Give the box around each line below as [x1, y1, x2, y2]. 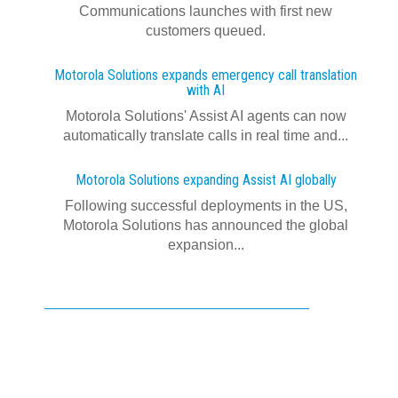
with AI [187, 82, 225, 99]
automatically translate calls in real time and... [63, 128, 348, 143]
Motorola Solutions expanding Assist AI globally [75, 171, 337, 188]
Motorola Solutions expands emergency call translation [54, 67, 357, 84]
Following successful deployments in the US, [64, 198, 347, 213]
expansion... [167, 237, 244, 252]
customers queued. [146, 23, 266, 38]
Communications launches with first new [79, 4, 332, 19]
